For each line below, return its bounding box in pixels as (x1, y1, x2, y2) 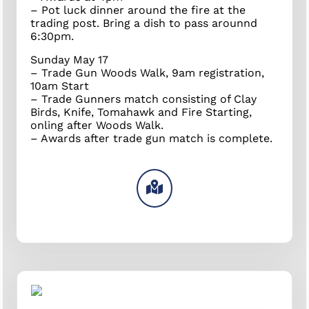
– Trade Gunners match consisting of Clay (30, 92, 257, 106)
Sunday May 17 (30, 52, 109, 66)
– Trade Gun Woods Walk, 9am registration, (30, 66, 265, 79)
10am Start (30, 79, 90, 92)
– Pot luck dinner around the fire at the (30, 3, 246, 17)
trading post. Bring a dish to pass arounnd (30, 16, 258, 30)
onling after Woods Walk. (30, 118, 164, 132)
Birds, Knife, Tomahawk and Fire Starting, (30, 105, 252, 119)
